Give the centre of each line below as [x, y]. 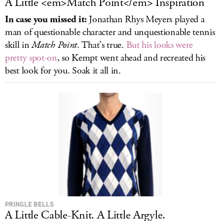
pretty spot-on [31, 58]
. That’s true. [102, 45]
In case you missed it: [46, 19]
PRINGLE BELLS [29, 204]
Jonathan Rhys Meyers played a [146, 19]
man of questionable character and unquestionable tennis [110, 32]
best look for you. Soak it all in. [63, 71]
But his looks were [160, 45]
